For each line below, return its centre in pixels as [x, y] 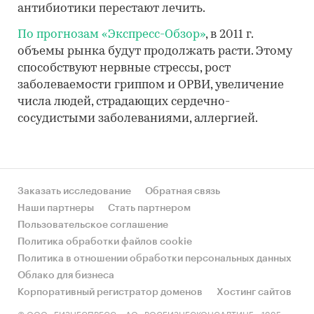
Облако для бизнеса [66, 275]
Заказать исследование [74, 191]
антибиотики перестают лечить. [111, 9]
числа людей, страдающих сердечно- [124, 102]
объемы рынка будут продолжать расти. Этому [155, 52]
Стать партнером [149, 208]
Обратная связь [183, 191]
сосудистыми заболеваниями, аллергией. [139, 119]
